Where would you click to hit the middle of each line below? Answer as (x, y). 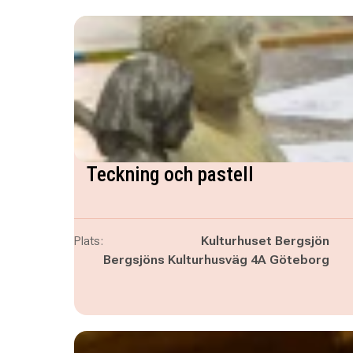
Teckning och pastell (170, 174)
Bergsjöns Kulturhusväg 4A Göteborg (216, 260)
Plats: (88, 241)
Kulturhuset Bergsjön (265, 241)
